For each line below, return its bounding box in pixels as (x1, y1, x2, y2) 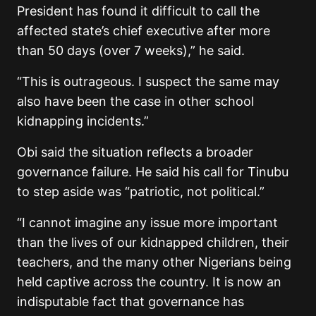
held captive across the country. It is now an (17, 274, 281, 289)
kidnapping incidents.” (17, 113, 149, 128)
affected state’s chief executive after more (17, 23, 270, 38)
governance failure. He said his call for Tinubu (17, 164, 288, 179)
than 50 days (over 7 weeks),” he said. (17, 42, 245, 58)
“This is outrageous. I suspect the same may (17, 73, 279, 89)
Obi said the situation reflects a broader (17, 144, 253, 159)
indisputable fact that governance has (17, 293, 244, 309)
